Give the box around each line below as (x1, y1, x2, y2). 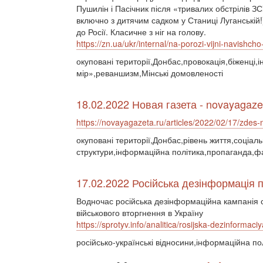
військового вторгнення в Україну (76, 207, 203, 218)
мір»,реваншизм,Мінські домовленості (76, 67, 223, 79)
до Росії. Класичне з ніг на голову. (76, 26, 206, 38)
